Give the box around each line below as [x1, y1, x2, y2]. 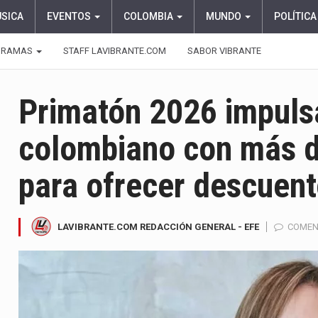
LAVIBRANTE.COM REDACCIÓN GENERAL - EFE [57, 221, 259, 232]
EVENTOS [47, 11, 93, 22]
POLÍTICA [274, 11, 317, 22]
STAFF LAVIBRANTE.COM [63, 45, 166, 56]
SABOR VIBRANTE [187, 45, 261, 56]
